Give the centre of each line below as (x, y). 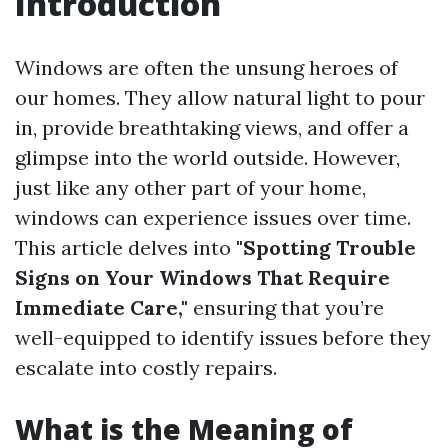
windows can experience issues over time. (213, 217)
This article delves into (125, 247)
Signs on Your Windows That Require (202, 277)
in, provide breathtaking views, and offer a (212, 127)
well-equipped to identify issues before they (223, 337)
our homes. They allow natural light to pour (220, 97)
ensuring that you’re (286, 307)
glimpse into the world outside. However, (207, 157)
